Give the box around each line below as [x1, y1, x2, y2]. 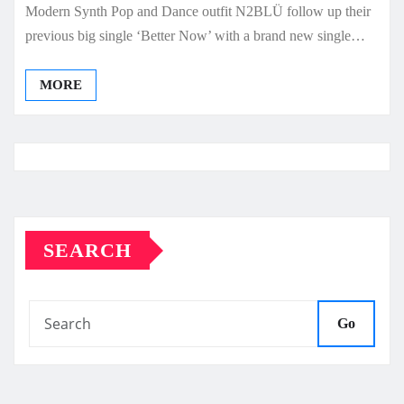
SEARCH [43, 239, 132, 262]
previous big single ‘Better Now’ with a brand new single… [25, 28, 365, 44]
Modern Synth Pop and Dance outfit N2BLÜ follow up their [25, 4, 371, 20]
